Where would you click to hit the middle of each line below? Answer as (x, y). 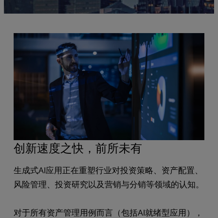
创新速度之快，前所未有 (78, 148)
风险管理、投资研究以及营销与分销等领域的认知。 (109, 184)
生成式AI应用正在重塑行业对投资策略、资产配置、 (108, 170)
